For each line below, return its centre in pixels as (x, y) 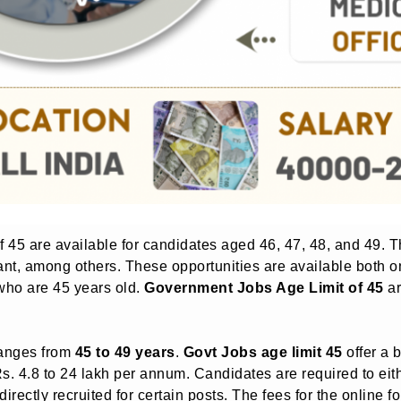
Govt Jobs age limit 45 (263, 351)
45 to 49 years (125, 351)
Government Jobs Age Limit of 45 (264, 287)
